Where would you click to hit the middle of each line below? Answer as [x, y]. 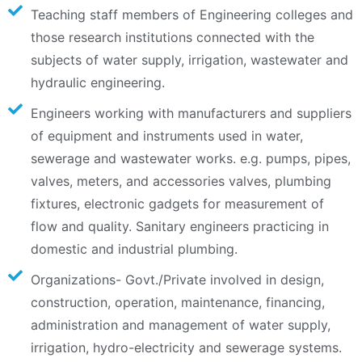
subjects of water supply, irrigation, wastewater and [189, 60]
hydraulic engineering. [97, 83]
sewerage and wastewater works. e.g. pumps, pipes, [190, 159]
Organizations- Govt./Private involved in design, [177, 280]
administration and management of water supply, [180, 325]
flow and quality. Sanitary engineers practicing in [179, 227]
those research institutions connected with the [172, 38]
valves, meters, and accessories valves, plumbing [181, 181]
